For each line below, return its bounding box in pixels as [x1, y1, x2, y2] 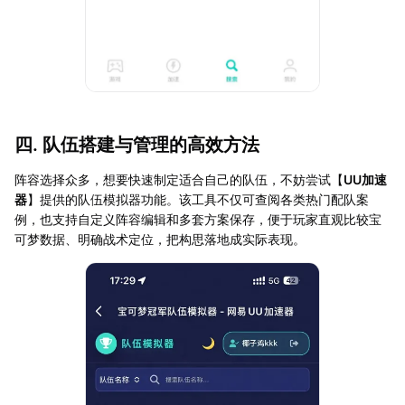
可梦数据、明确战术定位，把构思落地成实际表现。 [14, 231, 306, 248]
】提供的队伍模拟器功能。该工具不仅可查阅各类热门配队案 [27, 192, 369, 208]
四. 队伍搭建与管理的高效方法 [14, 134, 259, 156]
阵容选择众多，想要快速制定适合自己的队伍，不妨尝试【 [14, 172, 344, 188]
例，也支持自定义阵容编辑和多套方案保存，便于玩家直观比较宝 [14, 212, 381, 228]
